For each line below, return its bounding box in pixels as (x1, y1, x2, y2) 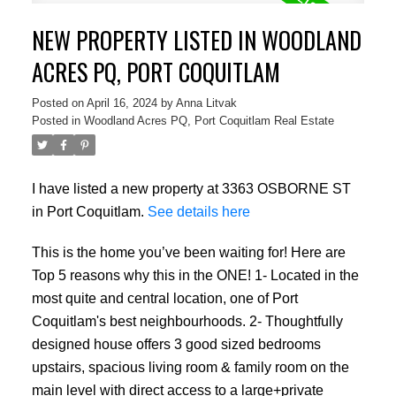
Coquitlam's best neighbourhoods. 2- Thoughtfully (31, 312, 343, 329)
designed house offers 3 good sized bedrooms (31, 335, 321, 352)
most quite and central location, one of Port (31, 289, 298, 306)
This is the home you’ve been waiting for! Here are (31, 243, 346, 260)
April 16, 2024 (86, 95, 157, 110)
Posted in (31, 113, 80, 127)
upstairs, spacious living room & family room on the (31, 358, 349, 375)
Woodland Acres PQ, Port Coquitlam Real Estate (83, 113, 334, 127)
